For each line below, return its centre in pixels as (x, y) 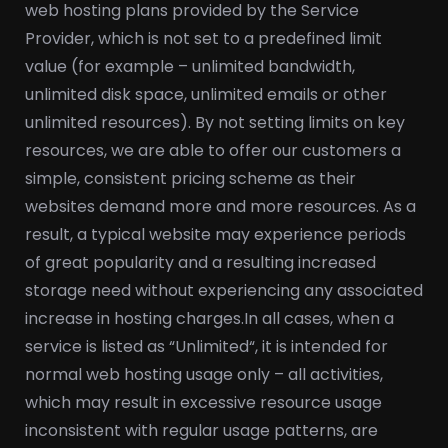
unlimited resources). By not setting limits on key (215, 122)
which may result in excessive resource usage (203, 402)
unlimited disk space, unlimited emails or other (206, 94)
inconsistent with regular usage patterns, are (201, 430)
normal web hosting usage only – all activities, (204, 374)
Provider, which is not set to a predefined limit (203, 38)
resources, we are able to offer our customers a (213, 150)
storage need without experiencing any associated (224, 290)
